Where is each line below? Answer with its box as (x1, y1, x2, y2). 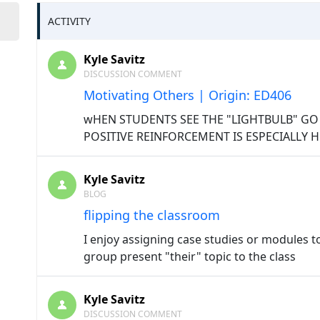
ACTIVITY (48, 14, 91, 28)
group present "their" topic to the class (84, 249, 296, 264)
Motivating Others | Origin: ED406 (84, 86, 291, 104)
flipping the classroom (84, 206, 220, 224)
